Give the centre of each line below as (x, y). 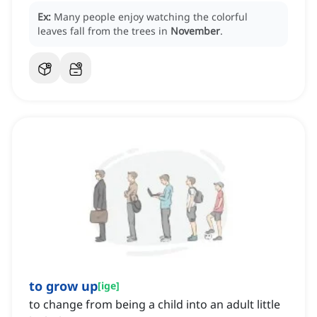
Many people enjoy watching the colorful (151, 17)
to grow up (63, 286)
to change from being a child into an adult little (155, 305)
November (195, 31)
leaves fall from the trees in (104, 31)
